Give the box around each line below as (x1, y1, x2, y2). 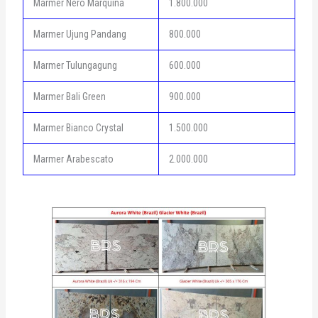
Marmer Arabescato (33, 153, 114, 165)
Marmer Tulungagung (33, 59, 117, 71)
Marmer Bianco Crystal (33, 121, 124, 133)
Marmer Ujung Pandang (33, 28, 126, 40)
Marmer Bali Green (33, 90, 106, 102)
